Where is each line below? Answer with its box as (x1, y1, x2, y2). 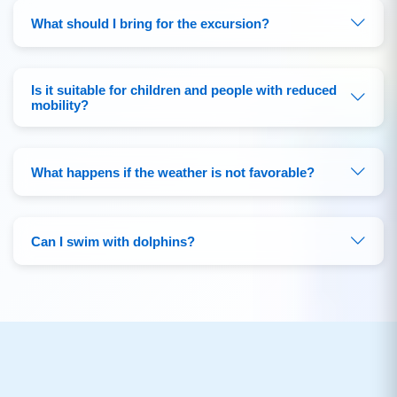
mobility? (31, 97, 89, 113)
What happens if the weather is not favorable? (31, 164, 315, 180)
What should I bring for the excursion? (31, 15, 269, 31)
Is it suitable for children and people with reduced (31, 82, 337, 98)
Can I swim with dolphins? (31, 233, 195, 249)
